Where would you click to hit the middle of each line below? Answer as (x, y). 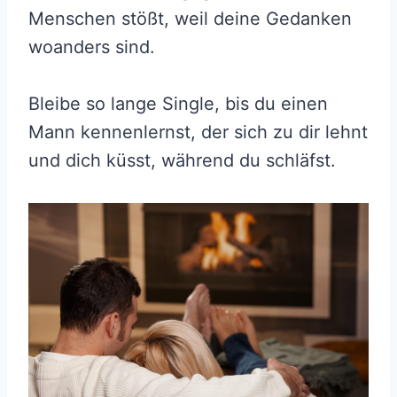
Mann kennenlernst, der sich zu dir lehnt (198, 132)
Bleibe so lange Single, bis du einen (178, 103)
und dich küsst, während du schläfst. (182, 160)
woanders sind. (94, 47)
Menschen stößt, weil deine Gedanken (190, 18)
